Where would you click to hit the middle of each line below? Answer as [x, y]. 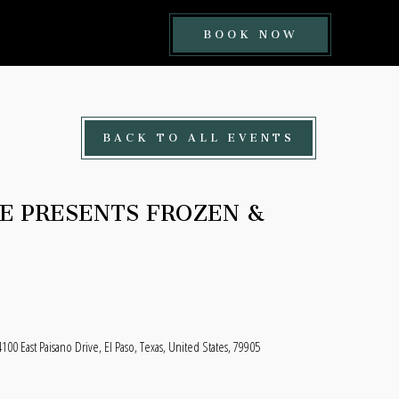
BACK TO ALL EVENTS [199, 135]
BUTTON [332, 91]
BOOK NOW [250, 32]
